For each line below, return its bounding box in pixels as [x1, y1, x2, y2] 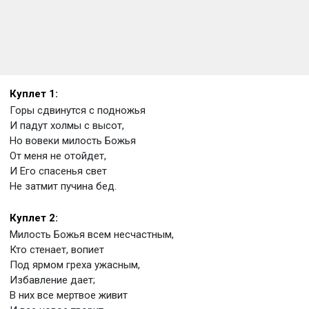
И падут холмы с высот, [10, 119, 124, 132]
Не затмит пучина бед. [10, 180, 117, 192]
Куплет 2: [10, 212, 58, 224]
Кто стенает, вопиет [10, 243, 104, 256]
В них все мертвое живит [10, 289, 128, 301]
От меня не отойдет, [10, 150, 106, 162]
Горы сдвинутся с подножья [10, 104, 146, 117]
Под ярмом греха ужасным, [10, 259, 140, 271]
